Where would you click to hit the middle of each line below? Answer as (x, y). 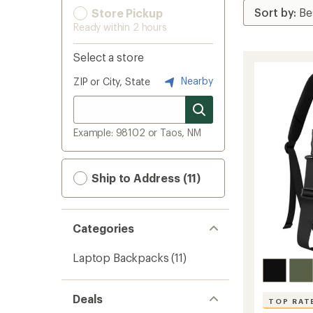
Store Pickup (126, 13)
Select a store (109, 57)
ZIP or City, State (112, 81)
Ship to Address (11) (145, 178)
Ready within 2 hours (120, 27)
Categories (104, 228)
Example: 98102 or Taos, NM (137, 132)
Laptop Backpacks (121, 257)
